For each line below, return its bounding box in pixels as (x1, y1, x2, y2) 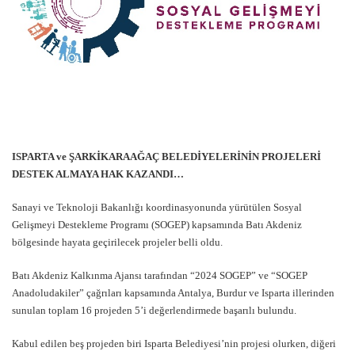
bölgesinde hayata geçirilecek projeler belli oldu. (12, 235, 223, 248)
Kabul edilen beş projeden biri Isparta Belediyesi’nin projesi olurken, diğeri (12, 337, 336, 349)
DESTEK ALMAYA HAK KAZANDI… (12, 167, 184, 180)
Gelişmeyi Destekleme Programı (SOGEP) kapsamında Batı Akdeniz (12, 218, 302, 231)
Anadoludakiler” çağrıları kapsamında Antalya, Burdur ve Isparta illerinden (12, 286, 334, 299)
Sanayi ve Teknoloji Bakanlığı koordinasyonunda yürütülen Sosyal (12, 200, 302, 213)
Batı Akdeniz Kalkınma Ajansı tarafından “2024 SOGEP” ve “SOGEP (12, 269, 307, 281)
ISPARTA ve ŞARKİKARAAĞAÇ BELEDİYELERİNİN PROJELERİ (12, 150, 321, 162)
